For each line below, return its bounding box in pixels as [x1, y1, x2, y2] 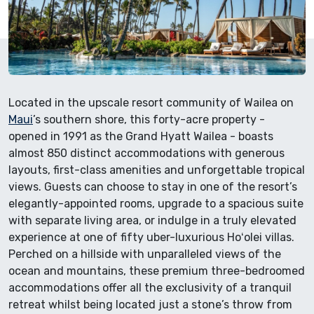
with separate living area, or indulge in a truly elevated [8, 213, 296, 227]
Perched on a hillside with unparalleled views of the [8, 247, 281, 261]
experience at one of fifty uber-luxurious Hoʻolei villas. [8, 230, 294, 244]
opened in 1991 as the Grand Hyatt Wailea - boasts [8, 129, 273, 143]
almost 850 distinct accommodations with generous [8, 146, 285, 160]
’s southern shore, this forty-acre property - [33, 112, 265, 126]
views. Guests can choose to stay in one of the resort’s [8, 179, 297, 193]
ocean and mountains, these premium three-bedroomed [8, 264, 305, 278]
